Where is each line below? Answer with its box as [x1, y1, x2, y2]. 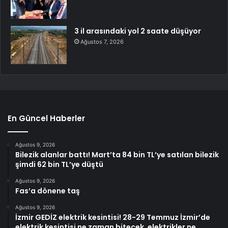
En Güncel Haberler [8, 113, 85, 124]
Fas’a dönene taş [15, 186, 80, 196]
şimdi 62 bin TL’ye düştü [15, 159, 103, 170]
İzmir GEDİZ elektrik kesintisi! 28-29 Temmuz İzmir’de [15, 212, 210, 223]
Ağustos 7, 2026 [80, 38, 124, 46]
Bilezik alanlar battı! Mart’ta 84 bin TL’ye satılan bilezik [15, 150, 219, 160]
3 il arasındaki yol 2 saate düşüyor [74, 26, 201, 37]
